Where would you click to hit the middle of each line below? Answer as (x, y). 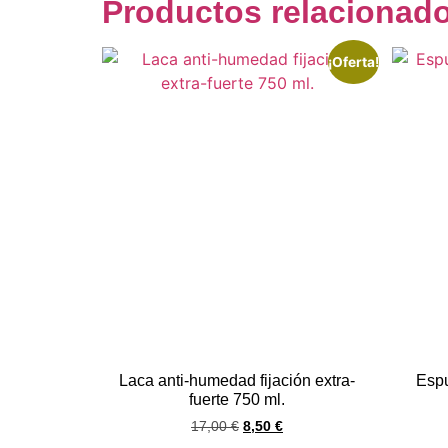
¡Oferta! (353, 61)
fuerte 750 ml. (237, 399)
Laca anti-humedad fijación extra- (237, 380)
